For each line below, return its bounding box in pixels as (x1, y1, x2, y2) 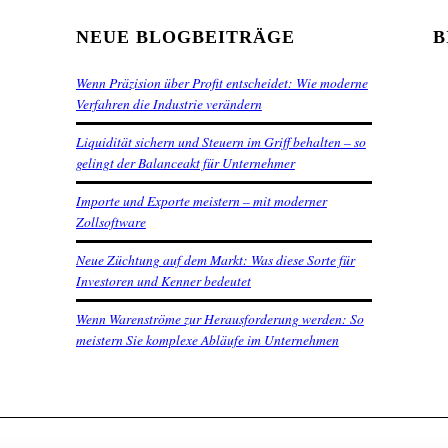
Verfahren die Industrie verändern (75, 94, 262, 114)
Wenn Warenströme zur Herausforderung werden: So (75, 309, 364, 329)
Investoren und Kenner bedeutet (75, 271, 251, 291)
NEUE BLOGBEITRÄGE (75, 27, 295, 48)
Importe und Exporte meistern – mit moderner (75, 191, 327, 211)
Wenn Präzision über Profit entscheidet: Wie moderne (75, 73, 368, 93)
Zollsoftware (75, 212, 146, 232)
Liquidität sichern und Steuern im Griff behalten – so (75, 132, 366, 152)
